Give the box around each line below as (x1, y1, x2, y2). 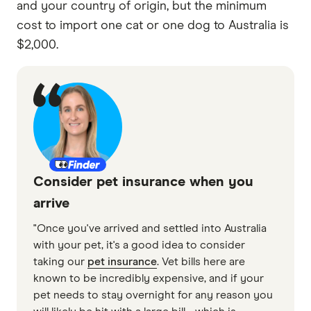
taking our (33, 255, 87, 267)
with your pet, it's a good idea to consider (33, 239, 245, 251)
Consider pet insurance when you (33, 174, 253, 189)
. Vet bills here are (157, 255, 245, 267)
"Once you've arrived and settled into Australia (33, 222, 267, 234)
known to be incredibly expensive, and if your (33, 272, 264, 284)
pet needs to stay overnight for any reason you (33, 289, 273, 301)
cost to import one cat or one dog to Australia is (17, 19, 289, 32)
